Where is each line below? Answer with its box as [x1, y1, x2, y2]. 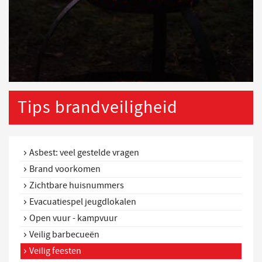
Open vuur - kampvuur [29, 212, 118, 225]
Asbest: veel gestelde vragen [29, 147, 139, 159]
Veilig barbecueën [29, 229, 99, 241]
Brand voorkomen [29, 163, 101, 175]
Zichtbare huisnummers [29, 180, 124, 192]
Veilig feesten [29, 245, 81, 257]
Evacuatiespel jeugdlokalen [29, 196, 136, 208]
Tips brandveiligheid [18, 96, 178, 119]
